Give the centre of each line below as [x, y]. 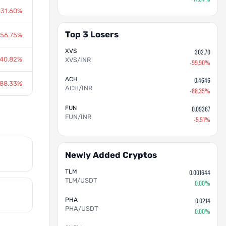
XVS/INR [78, 60]
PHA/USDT [81, 209]
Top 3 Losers [92, 35]
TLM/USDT [81, 181]
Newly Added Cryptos [111, 155]
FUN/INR [78, 117]
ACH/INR [78, 88]
